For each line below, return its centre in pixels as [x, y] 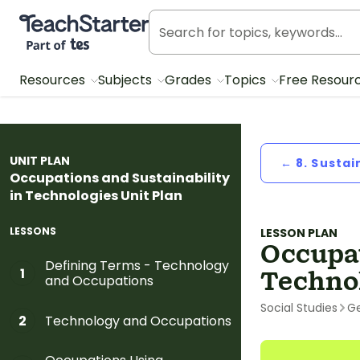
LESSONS [33, 231]
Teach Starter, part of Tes [99, 22]
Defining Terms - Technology [137, 266]
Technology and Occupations [138, 321]
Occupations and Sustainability [120, 178]
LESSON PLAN [299, 233]
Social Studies [299, 308]
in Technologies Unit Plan [96, 196]
